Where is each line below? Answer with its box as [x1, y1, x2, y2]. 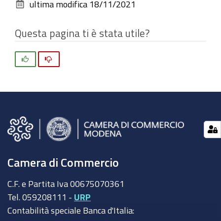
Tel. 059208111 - [7, 192, 74, 201]
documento [14, 3, 56, 12]
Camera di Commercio [7, 156, 119, 169]
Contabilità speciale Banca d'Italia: [7, 205, 134, 215]
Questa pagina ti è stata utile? [15, 28, 149, 38]
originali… [14, 9, 54, 18]
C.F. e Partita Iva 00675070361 [7, 179, 124, 188]
